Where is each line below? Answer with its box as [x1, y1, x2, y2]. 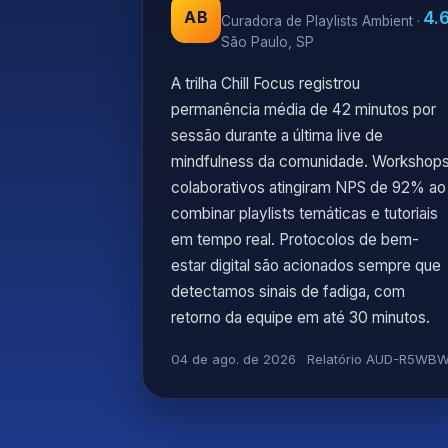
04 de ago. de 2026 [171, 351, 296, 367]
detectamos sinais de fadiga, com [171, 282, 405, 301]
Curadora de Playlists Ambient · [221, 13, 420, 29]
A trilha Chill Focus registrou [171, 74, 360, 93]
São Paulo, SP [221, 34, 314, 50]
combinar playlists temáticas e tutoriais [171, 204, 438, 223]
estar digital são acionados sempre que [171, 256, 441, 275]
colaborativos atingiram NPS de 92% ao [171, 178, 446, 197]
